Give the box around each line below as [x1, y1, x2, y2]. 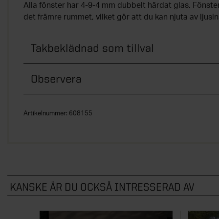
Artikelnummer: [23, 110, 69, 117]
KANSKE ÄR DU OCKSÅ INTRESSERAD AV [10, 181, 195, 193]
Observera [31, 72, 82, 85]
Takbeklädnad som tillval [31, 42, 154, 54]
